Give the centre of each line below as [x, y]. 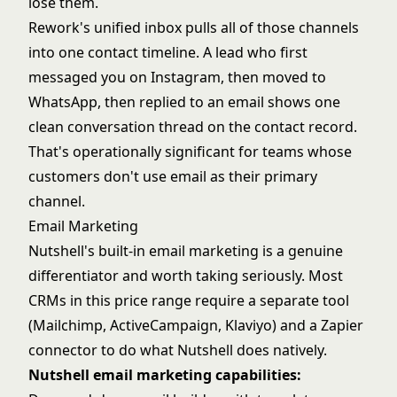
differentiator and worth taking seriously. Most [186, 275]
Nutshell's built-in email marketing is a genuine [186, 250]
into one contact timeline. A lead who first [168, 52]
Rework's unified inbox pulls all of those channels [194, 27]
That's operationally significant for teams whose [190, 151]
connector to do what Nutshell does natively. [178, 350]
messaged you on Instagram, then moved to [177, 77]
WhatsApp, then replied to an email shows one [184, 101]
